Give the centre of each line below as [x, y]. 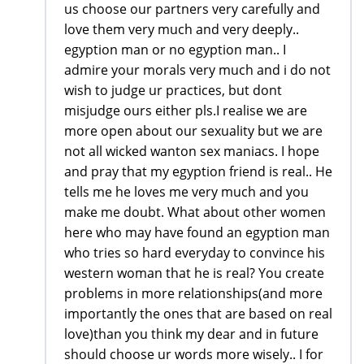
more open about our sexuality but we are [193, 131]
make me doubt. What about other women [195, 212]
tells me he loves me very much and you [186, 192]
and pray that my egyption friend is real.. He [198, 172]
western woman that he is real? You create [194, 273]
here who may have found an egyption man [197, 233]
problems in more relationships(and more [193, 294]
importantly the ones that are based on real [198, 314]
